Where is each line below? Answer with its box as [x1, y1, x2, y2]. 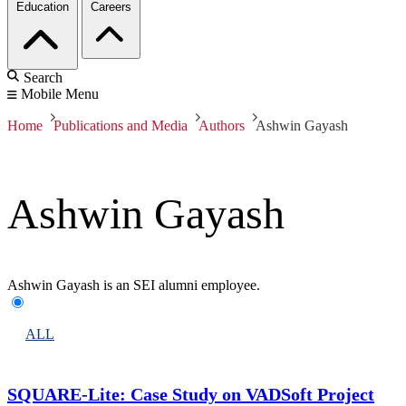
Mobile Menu [21, 86, 99, 102]
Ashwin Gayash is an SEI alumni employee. [7, 277, 260, 294]
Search [24, 70, 63, 86]
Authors [198, 118, 245, 134]
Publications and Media [53, 118, 188, 134]
